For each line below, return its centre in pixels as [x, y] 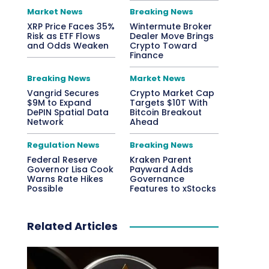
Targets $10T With [169, 103]
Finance [147, 55]
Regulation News [63, 145]
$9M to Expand [59, 103]
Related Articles [72, 226]
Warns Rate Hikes [65, 179]
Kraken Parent [161, 160]
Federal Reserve [62, 160]
